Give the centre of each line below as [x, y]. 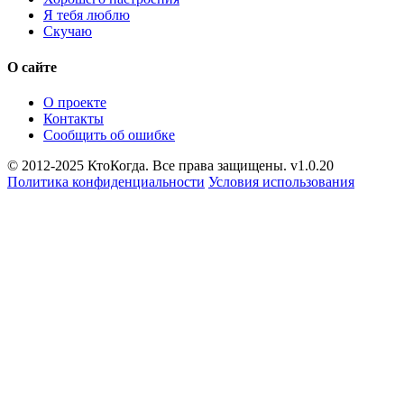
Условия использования [281, 181]
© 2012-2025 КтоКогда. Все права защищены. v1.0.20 [170, 165]
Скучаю [68, 32]
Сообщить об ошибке [109, 134]
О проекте [75, 102]
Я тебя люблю [87, 15]
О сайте [32, 67]
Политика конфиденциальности [106, 181]
